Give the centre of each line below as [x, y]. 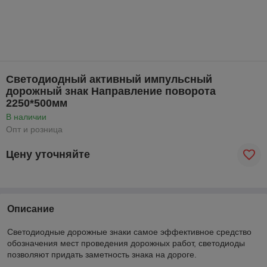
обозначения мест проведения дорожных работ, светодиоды [126, 243]
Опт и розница [34, 129]
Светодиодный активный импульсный [109, 79]
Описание [31, 209]
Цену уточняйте [48, 155]
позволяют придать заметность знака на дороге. [102, 254]
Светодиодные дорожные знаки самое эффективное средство [129, 232]
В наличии [26, 117]
